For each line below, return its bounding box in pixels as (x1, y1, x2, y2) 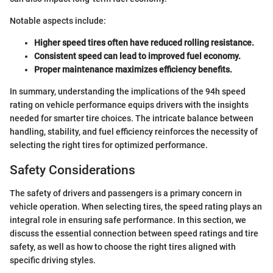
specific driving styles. (10, 255, 96, 266)
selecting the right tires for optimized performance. (10, 140, 208, 150)
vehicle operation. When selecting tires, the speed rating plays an (10, 202, 262, 212)
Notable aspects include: (10, 15, 106, 26)
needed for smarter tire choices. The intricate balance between (10, 113, 253, 123)
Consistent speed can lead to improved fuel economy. (34, 51, 241, 61)
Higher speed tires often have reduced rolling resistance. (34, 37, 254, 48)
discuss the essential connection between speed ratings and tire (10, 229, 258, 239)
